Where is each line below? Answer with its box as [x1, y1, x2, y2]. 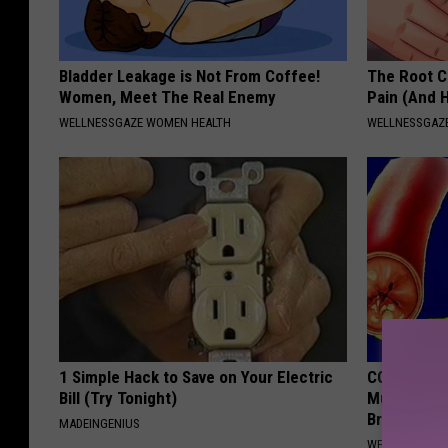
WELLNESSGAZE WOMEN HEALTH [59, 115, 231, 131]
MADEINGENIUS [59, 416, 140, 432]
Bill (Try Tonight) [59, 388, 177, 409]
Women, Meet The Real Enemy [59, 87, 276, 108]
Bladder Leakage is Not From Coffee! [59, 66, 320, 87]
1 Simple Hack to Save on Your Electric [59, 367, 333, 388]
